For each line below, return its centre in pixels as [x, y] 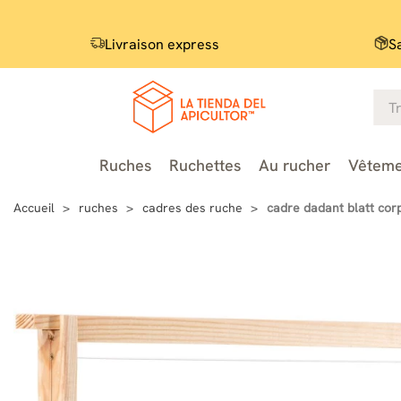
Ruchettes [205, 165]
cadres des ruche [192, 207]
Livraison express [162, 44]
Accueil [34, 207]
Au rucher [294, 165]
